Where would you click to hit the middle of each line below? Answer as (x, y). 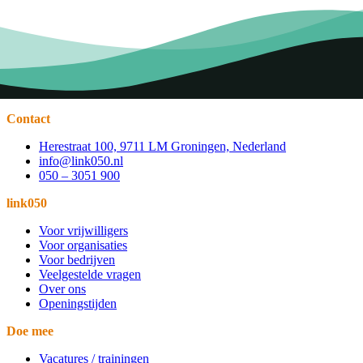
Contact (28, 118)
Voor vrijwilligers (83, 230)
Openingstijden (78, 303)
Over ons (62, 288)
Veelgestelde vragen (90, 274)
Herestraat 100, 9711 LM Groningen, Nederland (162, 146)
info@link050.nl (81, 160)
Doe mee (30, 331)
